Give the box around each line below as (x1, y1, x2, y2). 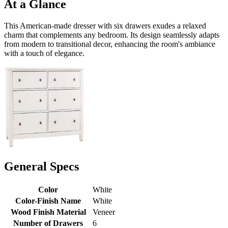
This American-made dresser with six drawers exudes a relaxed (4, 21, 206, 30)
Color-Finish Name (15, 196, 81, 205)
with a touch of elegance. (4, 48, 84, 58)
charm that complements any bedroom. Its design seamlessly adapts (4, 30, 219, 39)
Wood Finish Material (10, 207, 86, 216)
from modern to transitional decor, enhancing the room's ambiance (4, 39, 215, 48)
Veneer (93, 207, 115, 216)
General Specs (4, 159, 79, 173)
